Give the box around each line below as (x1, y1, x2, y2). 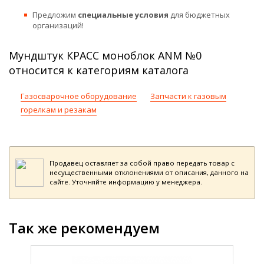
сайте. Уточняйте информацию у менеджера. (49, 177, 202, 186)
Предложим (32, 9, 78, 20)
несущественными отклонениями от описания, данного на (49, 167, 249, 177)
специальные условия (78, 9, 169, 20)
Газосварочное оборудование (21, 90, 137, 101)
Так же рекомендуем (9, 217, 160, 237)
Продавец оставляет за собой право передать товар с (49, 158, 235, 167)
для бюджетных (169, 9, 230, 20)
